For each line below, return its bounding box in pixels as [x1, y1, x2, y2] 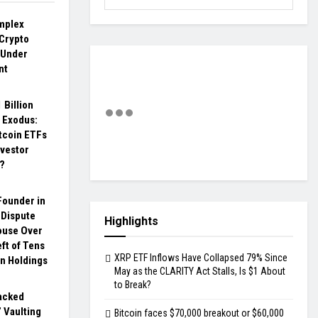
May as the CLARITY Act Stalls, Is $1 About [114, 265, 285, 278]
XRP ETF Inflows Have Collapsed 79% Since [114, 252, 287, 264]
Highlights [104, 214, 158, 229]
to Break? [114, 279, 151, 291]
